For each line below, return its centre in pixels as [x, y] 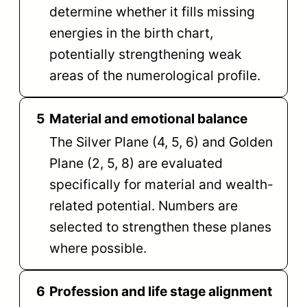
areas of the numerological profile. [155, 76]
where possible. [98, 248]
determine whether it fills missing [152, 12]
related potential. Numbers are [144, 206]
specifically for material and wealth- [162, 185]
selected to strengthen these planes [161, 227]
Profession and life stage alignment [161, 292]
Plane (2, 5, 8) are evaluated [136, 163]
